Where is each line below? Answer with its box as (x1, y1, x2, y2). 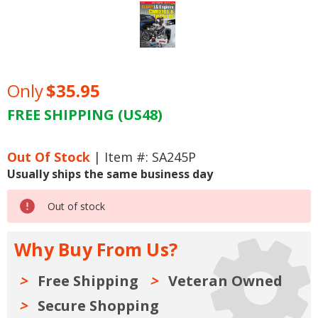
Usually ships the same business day (7, 166, 213, 182)
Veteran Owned (168, 271, 283, 291)
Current (7, 124, 52, 141)
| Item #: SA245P (90, 148, 196, 166)
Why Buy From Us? (14, 237, 177, 262)
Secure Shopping (38, 296, 159, 316)
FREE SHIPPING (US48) (7, 105, 163, 125)
